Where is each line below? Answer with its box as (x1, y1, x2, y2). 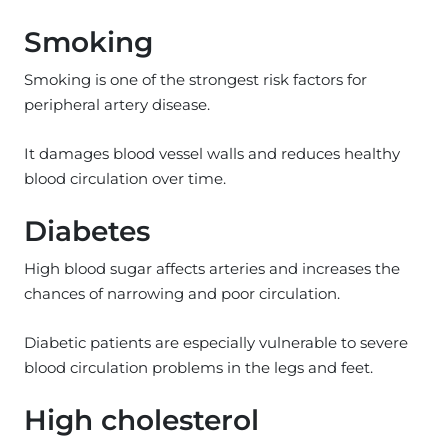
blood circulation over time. (24, 168, 226, 188)
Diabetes (24, 213, 150, 248)
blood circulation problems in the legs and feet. (24, 357, 373, 377)
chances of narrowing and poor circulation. (24, 283, 340, 303)
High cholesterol (24, 402, 259, 437)
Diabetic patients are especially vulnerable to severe (24, 332, 408, 352)
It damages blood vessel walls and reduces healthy (24, 143, 400, 163)
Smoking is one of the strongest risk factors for (24, 69, 367, 89)
